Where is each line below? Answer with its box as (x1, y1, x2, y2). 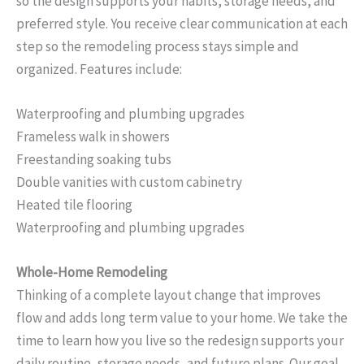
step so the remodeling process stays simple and (16, 37, 299, 55)
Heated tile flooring (16, 195, 132, 214)
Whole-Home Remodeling (16, 263, 167, 282)
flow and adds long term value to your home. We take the (16, 309, 348, 327)
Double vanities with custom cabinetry (16, 172, 242, 191)
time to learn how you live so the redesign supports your (16, 331, 344, 350)
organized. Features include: (16, 59, 182, 78)
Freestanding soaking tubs (16, 149, 171, 168)
